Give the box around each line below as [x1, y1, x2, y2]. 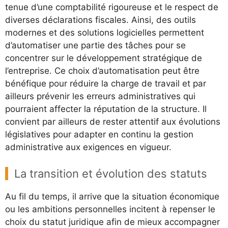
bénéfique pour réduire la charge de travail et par [5, 78, 206, 89]
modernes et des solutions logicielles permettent [5, 27, 204, 38]
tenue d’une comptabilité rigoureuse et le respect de [5, 2, 218, 13]
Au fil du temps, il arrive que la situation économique [5, 191, 219, 202]
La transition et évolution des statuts [14, 166, 207, 180]
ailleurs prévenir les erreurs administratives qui [5, 91, 195, 102]
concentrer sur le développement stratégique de [5, 53, 202, 64]
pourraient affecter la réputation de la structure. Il [5, 104, 207, 115]
